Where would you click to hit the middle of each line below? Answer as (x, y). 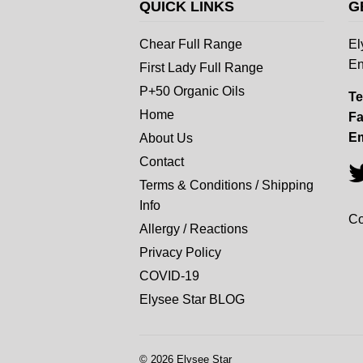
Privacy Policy (180, 252)
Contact (162, 161)
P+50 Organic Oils (192, 91)
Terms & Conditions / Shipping (226, 185)
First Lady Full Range (201, 67)
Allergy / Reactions (194, 228)
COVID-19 (169, 275)
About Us (166, 138)
